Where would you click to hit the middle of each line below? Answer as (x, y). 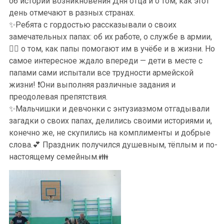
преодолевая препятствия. (58, 97)
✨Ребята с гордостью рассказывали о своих (93, 25)
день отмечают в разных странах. (72, 13)
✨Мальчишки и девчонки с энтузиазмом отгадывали (109, 109)
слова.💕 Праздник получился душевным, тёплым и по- (113, 145)
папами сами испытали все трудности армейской (101, 73)
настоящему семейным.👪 (59, 157)
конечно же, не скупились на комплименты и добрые (110, 133)
